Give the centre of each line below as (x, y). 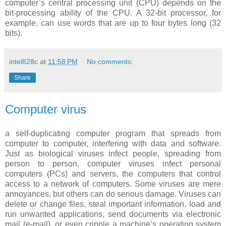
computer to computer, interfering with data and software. (113, 144)
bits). (14, 33)
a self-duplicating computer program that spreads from (113, 133)
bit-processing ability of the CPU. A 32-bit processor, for (113, 13)
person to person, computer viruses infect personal (113, 164)
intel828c (23, 62)
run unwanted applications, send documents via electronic (113, 214)
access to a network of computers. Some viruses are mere (113, 184)
